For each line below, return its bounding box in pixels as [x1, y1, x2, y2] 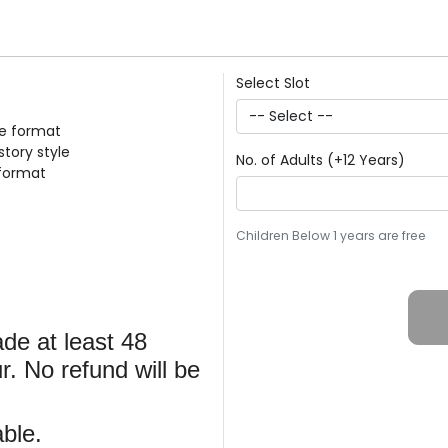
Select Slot [236, 73, 310, 94]
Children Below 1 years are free [236, 227, 426, 245]
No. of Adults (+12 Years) [236, 150, 405, 171]
